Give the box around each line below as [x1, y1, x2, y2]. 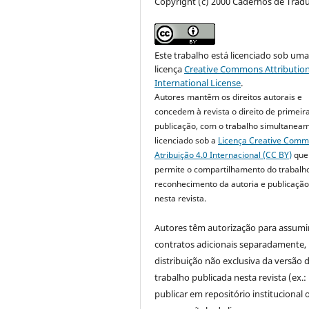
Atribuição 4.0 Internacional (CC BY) [154, 149, 292, 161]
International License [154, 77, 241, 90]
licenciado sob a [154, 134, 219, 147]
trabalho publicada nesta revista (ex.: [154, 271, 307, 284]
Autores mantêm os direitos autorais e [154, 91, 303, 103]
